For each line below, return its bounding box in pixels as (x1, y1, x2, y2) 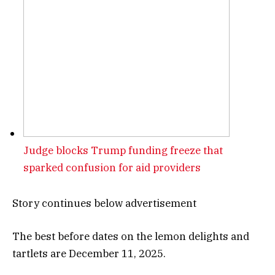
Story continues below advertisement (12, 196, 196, 211)
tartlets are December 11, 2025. (12, 247, 166, 261)
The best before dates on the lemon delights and (12, 230, 249, 244)
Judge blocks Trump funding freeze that (23, 143, 223, 157)
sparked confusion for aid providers (23, 160, 201, 174)
